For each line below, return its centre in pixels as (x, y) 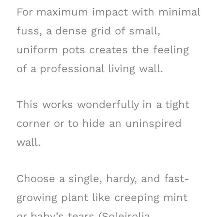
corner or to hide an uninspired (99, 124)
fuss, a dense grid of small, (88, 31)
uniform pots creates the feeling (102, 50)
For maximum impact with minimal (108, 12)
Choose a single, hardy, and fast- (103, 178)
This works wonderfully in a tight (103, 105)
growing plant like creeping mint (102, 197)
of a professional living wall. (90, 69)
